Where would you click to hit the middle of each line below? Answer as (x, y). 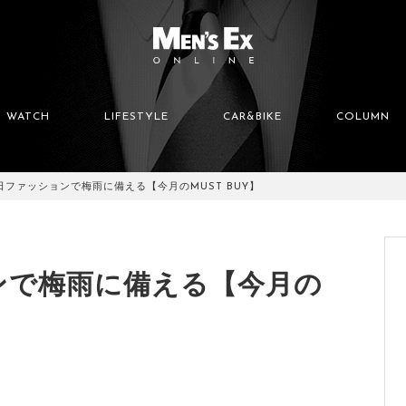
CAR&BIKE (252, 116)
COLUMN (363, 116)
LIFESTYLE (136, 116)
